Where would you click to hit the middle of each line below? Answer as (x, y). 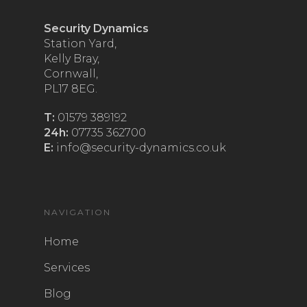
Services (67, 268)
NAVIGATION (77, 212)
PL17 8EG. (71, 89)
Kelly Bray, (72, 59)
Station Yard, (80, 44)
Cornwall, (71, 74)
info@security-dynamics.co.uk (140, 148)
